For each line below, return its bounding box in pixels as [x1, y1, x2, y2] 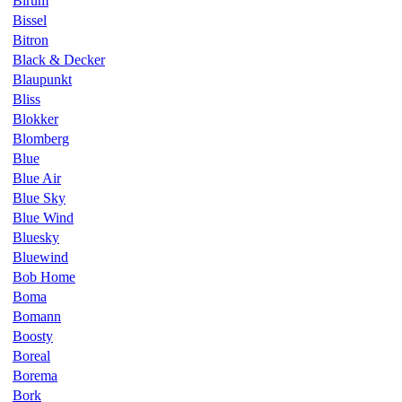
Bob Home [13, 268, 75, 284]
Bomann [13, 308, 61, 324]
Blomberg [13, 130, 69, 146]
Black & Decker [13, 51, 105, 67]
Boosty [13, 328, 53, 344]
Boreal [13, 347, 50, 363]
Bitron [13, 31, 48, 48]
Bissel [13, 12, 47, 28]
